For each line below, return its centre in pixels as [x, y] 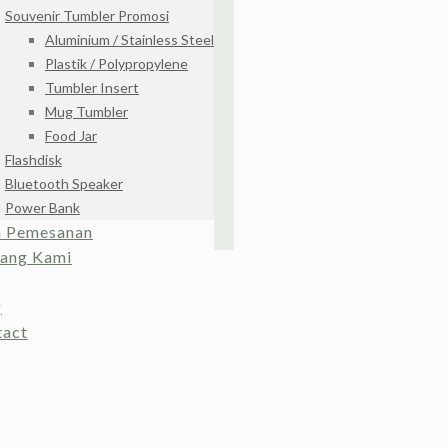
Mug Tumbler [86, 111]
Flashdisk [33, 159]
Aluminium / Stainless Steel [129, 39]
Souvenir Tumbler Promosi [87, 15]
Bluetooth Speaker [64, 183]
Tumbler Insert [92, 87]
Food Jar [71, 135]
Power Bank [42, 207]
